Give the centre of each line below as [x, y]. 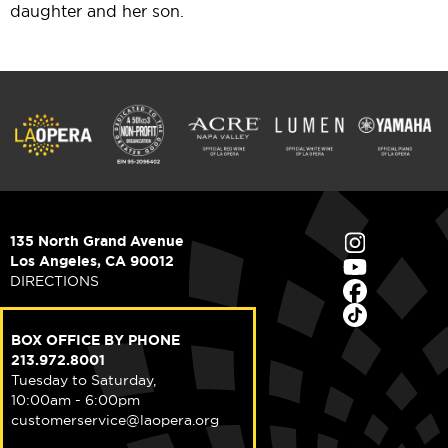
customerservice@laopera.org [115, 420]
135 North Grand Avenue [97, 241]
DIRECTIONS [54, 281]
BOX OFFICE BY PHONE [95, 340]
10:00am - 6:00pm [75, 400]
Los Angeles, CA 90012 [92, 261]
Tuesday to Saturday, [83, 380]
